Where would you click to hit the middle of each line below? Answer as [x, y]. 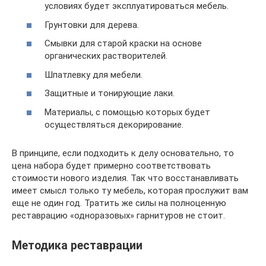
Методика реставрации [77, 245]
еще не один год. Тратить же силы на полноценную [119, 203]
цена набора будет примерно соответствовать [111, 165]
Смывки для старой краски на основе [123, 44]
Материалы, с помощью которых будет [127, 112]
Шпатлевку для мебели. [94, 75]
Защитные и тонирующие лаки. [110, 94]
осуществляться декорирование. [114, 124]
